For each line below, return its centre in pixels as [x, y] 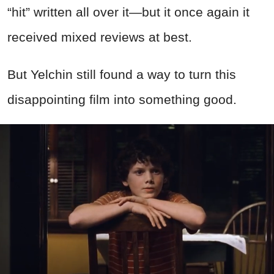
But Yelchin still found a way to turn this [122, 75]
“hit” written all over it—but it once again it [128, 12]
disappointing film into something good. [124, 100]
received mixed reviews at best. [102, 37]
